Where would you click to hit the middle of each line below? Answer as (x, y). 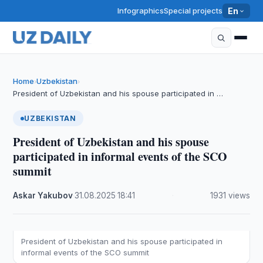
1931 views (230, 195)
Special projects (193, 11)
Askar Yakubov (43, 195)
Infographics (141, 11)
